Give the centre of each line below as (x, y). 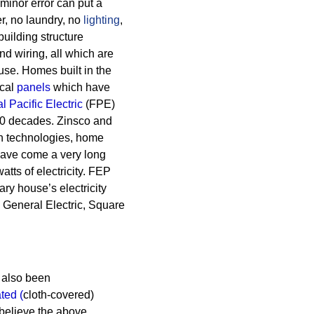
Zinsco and (84, 121)
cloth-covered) (59, 295)
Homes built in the (67, 70)
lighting (102, 20)
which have (80, 87)
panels (34, 87)
